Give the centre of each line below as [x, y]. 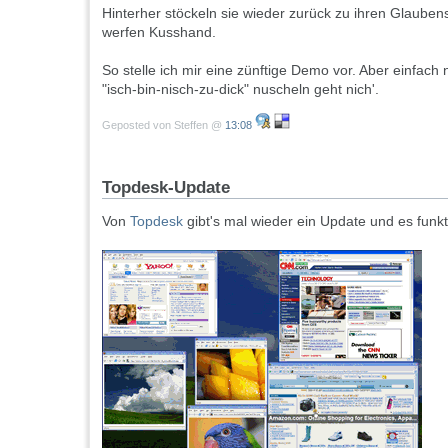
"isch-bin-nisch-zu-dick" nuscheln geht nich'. [240, 89]
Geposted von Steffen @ [163, 124]
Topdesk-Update [166, 187]
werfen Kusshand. [159, 32]
